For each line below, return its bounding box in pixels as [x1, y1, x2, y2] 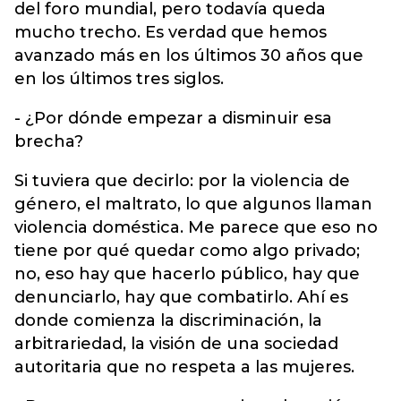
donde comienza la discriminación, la [14, 311, 322, 330]
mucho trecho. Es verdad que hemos [14, 22, 327, 42]
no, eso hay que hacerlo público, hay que [14, 264, 360, 284]
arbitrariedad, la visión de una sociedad [14, 334, 338, 354]
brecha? [14, 132, 83, 151]
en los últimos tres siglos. [14, 69, 224, 89]
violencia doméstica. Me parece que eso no [14, 218, 378, 237]
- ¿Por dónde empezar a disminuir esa [14, 108, 332, 128]
